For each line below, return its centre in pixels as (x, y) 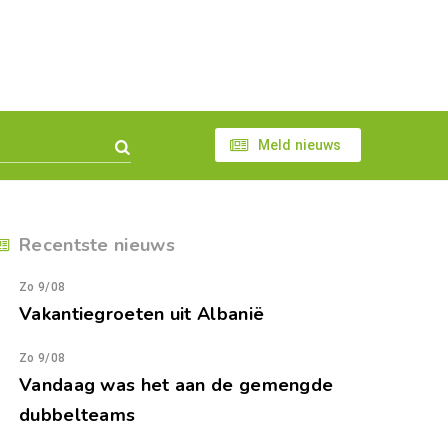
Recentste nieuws (97, 245)
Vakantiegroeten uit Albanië (142, 314)
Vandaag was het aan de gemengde (176, 385)
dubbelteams (77, 415)
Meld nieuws (299, 145)
